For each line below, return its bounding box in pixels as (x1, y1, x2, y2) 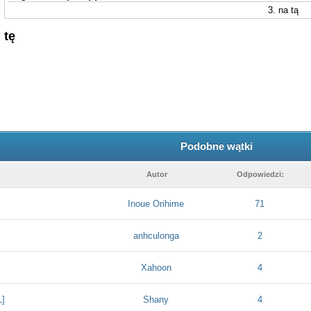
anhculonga (133, 230, 179, 241)
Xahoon (140, 262, 171, 273)
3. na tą (267, 5, 301, 16)
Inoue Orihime (128, 199, 185, 209)
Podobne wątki (180, 140, 253, 152)
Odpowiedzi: (237, 170, 285, 178)
